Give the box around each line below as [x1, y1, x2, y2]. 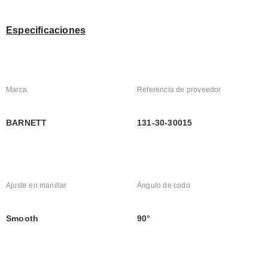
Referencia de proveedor [137, 86, 221, 95]
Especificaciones [6, 25, 86, 36]
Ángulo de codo [137, 181, 190, 190]
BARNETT [6, 118, 47, 128]
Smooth [6, 214, 39, 224]
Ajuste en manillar [6, 181, 67, 190]
